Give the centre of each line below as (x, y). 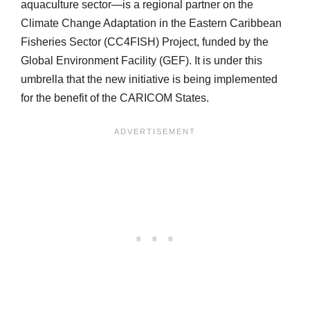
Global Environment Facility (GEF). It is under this (142, 60)
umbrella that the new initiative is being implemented (149, 79)
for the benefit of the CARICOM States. (115, 98)
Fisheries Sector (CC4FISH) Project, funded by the (145, 42)
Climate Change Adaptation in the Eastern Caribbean (151, 23)
